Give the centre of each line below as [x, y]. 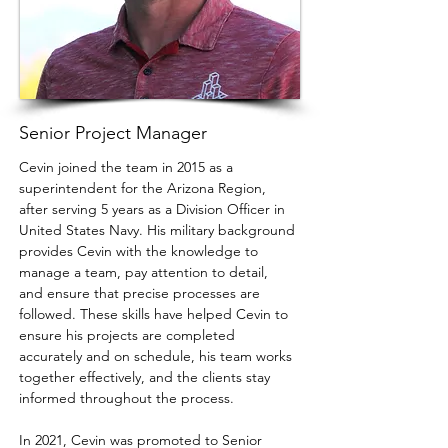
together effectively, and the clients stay [146, 377]
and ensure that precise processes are [141, 293]
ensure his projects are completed [129, 335]
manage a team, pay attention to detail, [145, 272]
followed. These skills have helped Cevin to [155, 314]
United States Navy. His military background [159, 230]
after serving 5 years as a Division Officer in [154, 209]
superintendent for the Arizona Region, [144, 188]
